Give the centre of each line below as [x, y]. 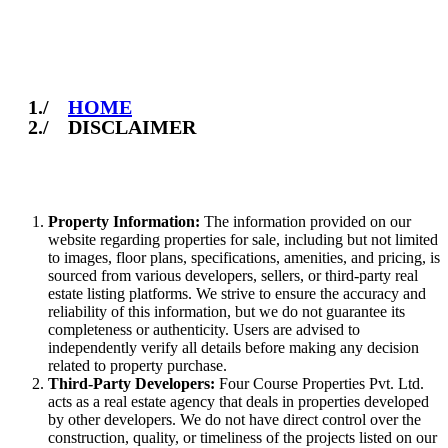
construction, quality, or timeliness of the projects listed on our [242, 437]
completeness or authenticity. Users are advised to [204, 329]
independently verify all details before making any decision [233, 347]
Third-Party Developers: [131, 383]
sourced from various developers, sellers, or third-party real [233, 275]
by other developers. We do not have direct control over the [234, 419]
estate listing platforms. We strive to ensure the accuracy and [237, 293]
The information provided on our [305, 221]
